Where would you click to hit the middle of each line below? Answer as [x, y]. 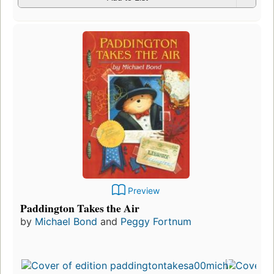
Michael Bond [66, 221]
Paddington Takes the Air [80, 208]
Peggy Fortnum [156, 221]
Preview [144, 190]
